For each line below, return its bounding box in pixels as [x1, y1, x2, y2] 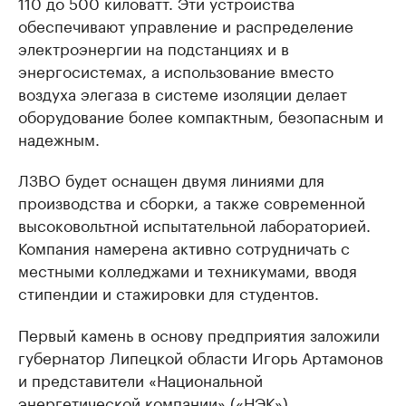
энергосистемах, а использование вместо [18, 58, 333, 82]
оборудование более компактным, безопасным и [18, 103, 383, 128]
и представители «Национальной [18, 367, 263, 391]
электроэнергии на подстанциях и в [18, 35, 289, 60]
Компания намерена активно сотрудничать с [18, 235, 350, 259]
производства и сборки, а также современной [18, 189, 365, 214]
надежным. [18, 126, 100, 150]
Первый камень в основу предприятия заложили [18, 322, 380, 346]
